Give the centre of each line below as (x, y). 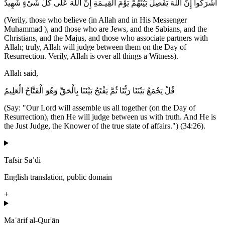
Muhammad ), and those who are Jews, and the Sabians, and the (105, 29)
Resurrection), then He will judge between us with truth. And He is (110, 117)
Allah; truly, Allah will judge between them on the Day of (95, 47)
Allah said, (21, 73)
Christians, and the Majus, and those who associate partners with (106, 38)
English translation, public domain (58, 177)
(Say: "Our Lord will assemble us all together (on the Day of (100, 108)
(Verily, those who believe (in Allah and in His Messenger (95, 20)
